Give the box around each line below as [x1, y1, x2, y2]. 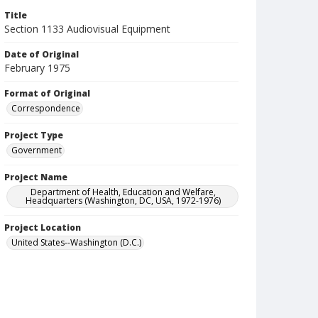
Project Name [4, 171, 67, 183]
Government [11, 144, 62, 156]
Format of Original [4, 87, 90, 99]
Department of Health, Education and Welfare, [31, 186, 216, 198]
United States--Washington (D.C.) [11, 236, 141, 248]
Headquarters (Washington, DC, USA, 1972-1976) [26, 194, 221, 207]
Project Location [4, 221, 81, 234]
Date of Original [4, 48, 79, 60]
